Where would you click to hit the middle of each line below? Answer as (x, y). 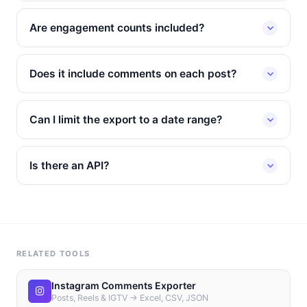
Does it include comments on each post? (133, 74)
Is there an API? (69, 165)
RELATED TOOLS (53, 254)
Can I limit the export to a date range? (126, 120)
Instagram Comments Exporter (124, 285)
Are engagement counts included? (117, 28)
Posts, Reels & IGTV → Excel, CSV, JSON (130, 298)
